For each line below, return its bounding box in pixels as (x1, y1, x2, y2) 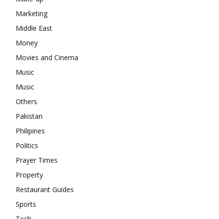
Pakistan (16, 111, 43, 121)
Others (16, 97, 37, 107)
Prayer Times (16, 155, 58, 165)
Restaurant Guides (16, 185, 74, 195)
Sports (16, 199, 36, 209)
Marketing (16, 9, 47, 19)
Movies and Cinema (16, 53, 78, 63)
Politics (16, 141, 38, 151)
